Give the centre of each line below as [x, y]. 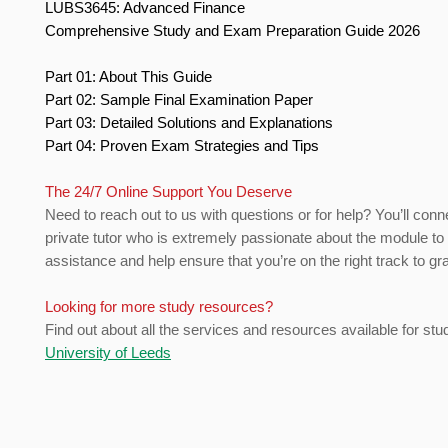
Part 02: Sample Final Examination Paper [181, 100]
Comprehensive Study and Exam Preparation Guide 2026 [234, 31]
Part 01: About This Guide [130, 77]
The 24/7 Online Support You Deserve [170, 192]
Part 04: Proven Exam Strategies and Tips [184, 146]
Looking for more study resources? [161, 307]
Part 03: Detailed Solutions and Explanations [191, 123]
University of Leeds [108, 353]
